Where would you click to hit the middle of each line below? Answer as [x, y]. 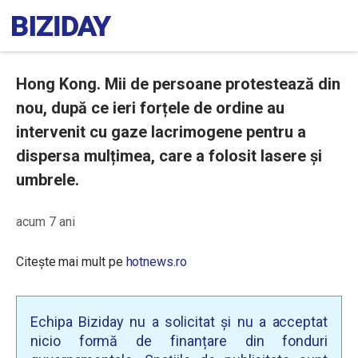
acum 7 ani [46, 222]
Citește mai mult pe [71, 262]
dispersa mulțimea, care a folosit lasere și [169, 156]
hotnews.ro [156, 262]
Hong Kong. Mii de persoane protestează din [178, 84]
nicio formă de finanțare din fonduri [179, 341]
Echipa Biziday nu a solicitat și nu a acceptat [179, 322]
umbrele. [52, 180]
